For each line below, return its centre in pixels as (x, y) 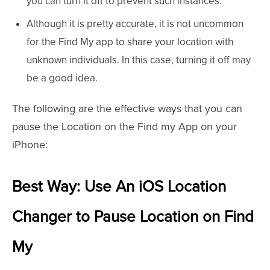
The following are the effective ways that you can (127, 108)
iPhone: (30, 145)
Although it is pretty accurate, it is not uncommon (135, 24)
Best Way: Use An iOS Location (119, 187)
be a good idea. (62, 78)
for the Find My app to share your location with (130, 42)
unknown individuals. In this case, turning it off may (139, 60)
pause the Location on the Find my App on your (124, 127)
